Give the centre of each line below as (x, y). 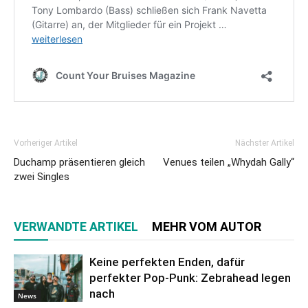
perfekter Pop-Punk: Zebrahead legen (190, 278)
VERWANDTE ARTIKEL (76, 227)
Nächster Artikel (265, 143)
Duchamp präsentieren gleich (79, 163)
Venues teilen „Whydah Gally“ (229, 163)
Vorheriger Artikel (46, 143)
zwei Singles (42, 177)
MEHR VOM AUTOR (207, 227)
